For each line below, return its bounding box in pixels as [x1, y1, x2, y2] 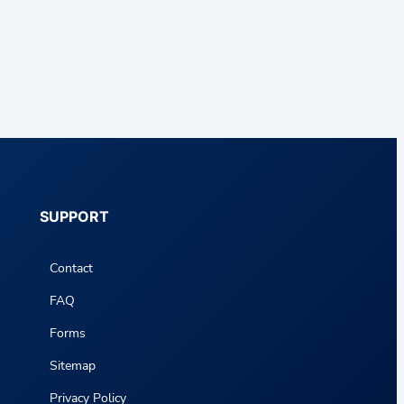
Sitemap [50, 356, 96, 374]
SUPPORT [40, 207, 109, 225]
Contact [50, 259, 94, 277]
